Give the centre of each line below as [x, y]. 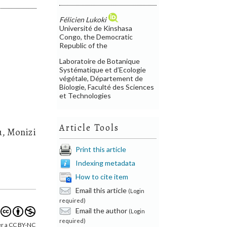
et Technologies [85, 95]
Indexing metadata [106, 163]
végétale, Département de [101, 78]
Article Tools [89, 127]
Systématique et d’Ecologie [103, 69]
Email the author [102, 210]
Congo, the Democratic [96, 36]
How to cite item [102, 176]
